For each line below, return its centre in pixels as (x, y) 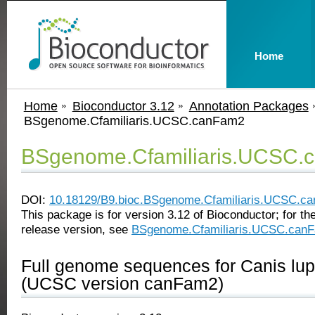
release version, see (76, 229)
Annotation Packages (249, 106)
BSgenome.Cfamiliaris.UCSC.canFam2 (134, 121)
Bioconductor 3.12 (123, 106)
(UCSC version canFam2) (122, 283)
